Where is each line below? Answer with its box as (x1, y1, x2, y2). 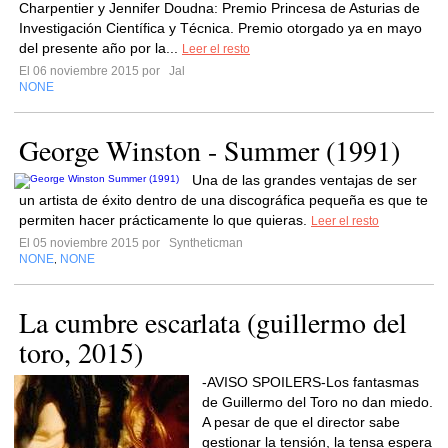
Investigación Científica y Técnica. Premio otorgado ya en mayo (19, 20, 422, 36)
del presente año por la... (19, 40, 182, 56)
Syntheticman (166, 236, 243, 250)
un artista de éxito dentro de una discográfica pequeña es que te (19, 192, 428, 208)
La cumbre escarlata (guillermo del (19, 303, 407, 341)
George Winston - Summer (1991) (19, 131, 400, 169)
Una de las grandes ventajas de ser (192, 172, 417, 188)
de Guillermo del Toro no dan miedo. (202, 394, 433, 410)
